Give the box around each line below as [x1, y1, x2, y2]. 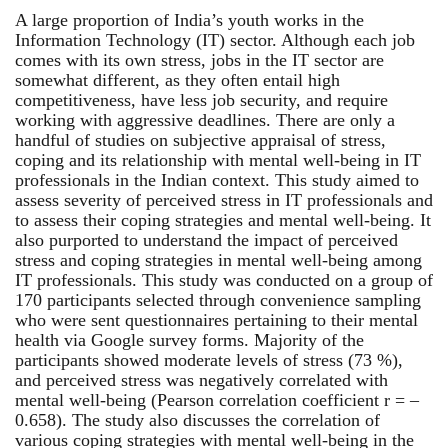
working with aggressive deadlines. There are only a [15, 109, 395, 130]
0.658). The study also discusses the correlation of [15, 409, 380, 430]
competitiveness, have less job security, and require [15, 89, 388, 110]
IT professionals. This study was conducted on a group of [15, 269, 433, 290]
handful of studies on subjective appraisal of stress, [15, 129, 386, 150]
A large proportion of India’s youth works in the [15, 9, 364, 30]
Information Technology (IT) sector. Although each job [15, 29, 415, 50]
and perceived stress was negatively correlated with [15, 369, 388, 390]
